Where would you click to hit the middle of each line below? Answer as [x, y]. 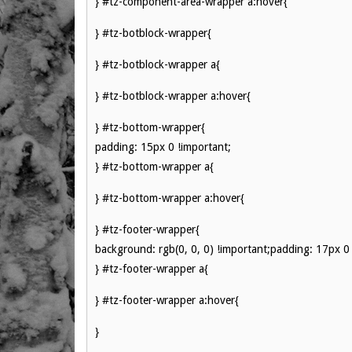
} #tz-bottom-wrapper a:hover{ [170, 198]
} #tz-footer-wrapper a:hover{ [167, 300]
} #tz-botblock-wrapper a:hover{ [173, 96]
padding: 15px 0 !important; [163, 147]
